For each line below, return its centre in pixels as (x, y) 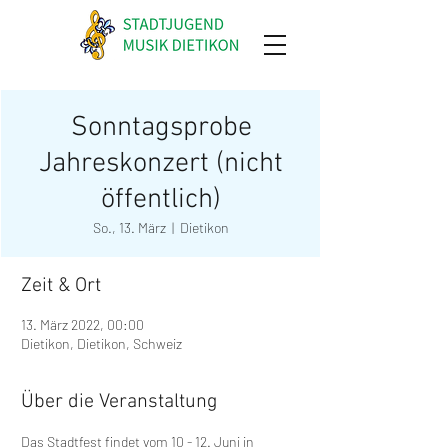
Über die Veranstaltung (119, 402)
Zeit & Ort (61, 286)
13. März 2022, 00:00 (82, 324)
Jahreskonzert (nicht (161, 164)
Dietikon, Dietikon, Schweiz (101, 343)
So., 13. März (129, 227)
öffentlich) (161, 200)
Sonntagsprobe (161, 128)
